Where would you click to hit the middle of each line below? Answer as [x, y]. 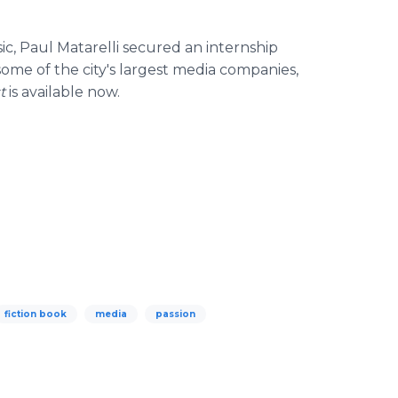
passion [175, 314]
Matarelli [88, 48]
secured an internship [199, 48]
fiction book [36, 314]
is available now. [64, 92]
